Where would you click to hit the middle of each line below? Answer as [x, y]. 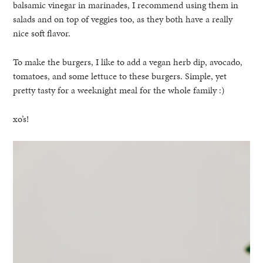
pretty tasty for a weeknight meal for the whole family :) [119, 90]
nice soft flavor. [42, 33]
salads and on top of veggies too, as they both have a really [123, 19]
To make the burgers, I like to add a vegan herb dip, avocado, [128, 62]
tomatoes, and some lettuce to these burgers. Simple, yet [120, 76]
